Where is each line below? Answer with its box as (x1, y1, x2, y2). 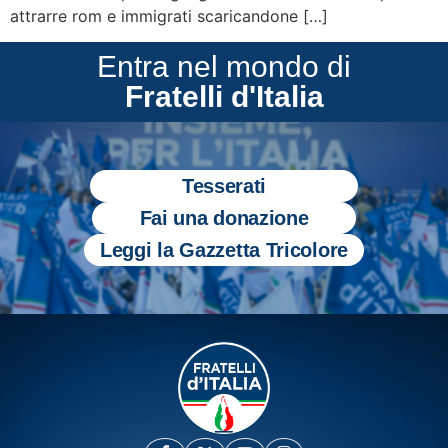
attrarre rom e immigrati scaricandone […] (10, 5, 328, 26)
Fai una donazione (139, 207, 309, 230)
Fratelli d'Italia (124, 80, 324, 114)
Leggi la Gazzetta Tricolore (100, 239, 348, 262)
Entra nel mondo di (97, 50, 351, 84)
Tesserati (181, 175, 267, 198)
